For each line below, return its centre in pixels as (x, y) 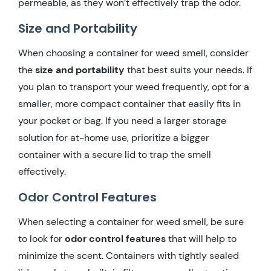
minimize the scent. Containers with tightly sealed (129, 255)
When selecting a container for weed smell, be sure (131, 221)
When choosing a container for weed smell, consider (133, 53)
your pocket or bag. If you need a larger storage (122, 120)
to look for (41, 238)
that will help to (201, 238)
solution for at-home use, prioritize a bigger (114, 137)
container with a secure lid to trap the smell (115, 154)
